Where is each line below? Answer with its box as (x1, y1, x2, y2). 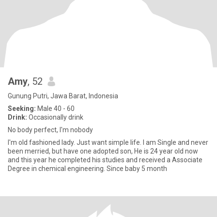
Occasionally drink (27, 113, 83, 121)
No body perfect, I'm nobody (8, 126, 93, 134)
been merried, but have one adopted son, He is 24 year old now (8, 147, 52, 155)
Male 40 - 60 (36, 105, 75, 112)
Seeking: (8, 105, 36, 112)
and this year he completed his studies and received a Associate (8, 156, 21, 164)
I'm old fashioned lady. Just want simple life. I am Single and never (8, 139, 157, 146)
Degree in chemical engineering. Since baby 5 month (8, 165, 167, 172)
